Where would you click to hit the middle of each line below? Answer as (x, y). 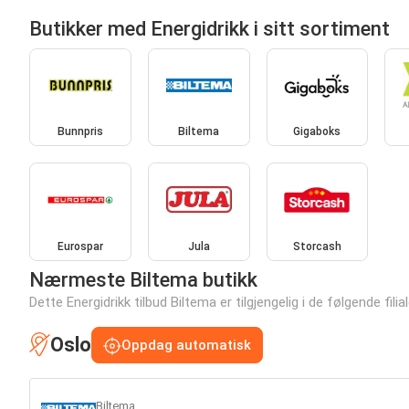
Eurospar (80, 246)
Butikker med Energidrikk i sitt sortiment (210, 28)
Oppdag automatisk (186, 345)
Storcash (317, 246)
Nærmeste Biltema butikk (143, 279)
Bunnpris (80, 132)
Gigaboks (317, 132)
